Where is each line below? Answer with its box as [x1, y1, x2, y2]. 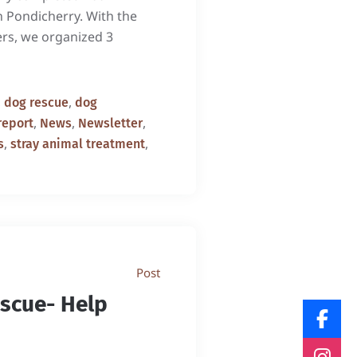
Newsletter [77, 116, 143, 131]
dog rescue [3, 95, 69, 110]
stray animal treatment [10, 136, 145, 151]
